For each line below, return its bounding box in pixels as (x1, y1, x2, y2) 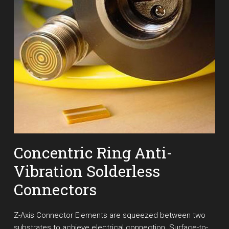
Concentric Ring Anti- (13, 143, 172, 163)
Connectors (13, 179, 97, 200)
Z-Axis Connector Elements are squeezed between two (13, 211, 205, 220)
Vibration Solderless (13, 161, 160, 181)
